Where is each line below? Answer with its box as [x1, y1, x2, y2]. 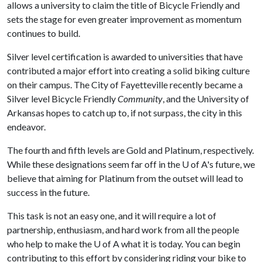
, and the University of [163, 93, 249, 104]
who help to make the [7, 238, 94, 249]
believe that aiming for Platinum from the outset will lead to [7, 173, 243, 184]
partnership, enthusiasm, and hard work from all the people [7, 224, 239, 235]
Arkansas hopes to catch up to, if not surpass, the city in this [7, 107, 242, 118]
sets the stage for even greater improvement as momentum [7, 13, 242, 25]
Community [118, 93, 163, 104]
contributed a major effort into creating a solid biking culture [7, 65, 250, 76]
